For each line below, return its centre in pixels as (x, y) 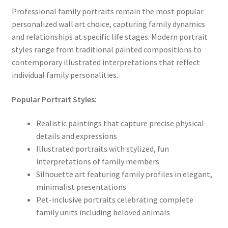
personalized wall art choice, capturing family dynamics (108, 24)
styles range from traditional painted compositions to (106, 50)
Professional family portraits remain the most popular (107, 11)
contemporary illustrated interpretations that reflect (106, 62)
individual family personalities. (65, 75)
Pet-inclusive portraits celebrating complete (115, 200)
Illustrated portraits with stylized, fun (102, 149)
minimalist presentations (81, 187)
